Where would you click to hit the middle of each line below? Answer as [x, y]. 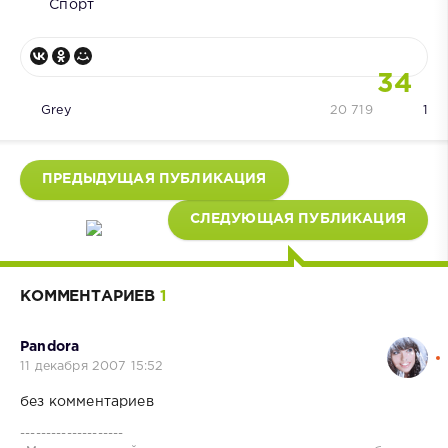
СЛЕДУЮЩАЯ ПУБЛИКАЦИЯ [297, 219]
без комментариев [87, 402]
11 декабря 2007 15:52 [92, 367]
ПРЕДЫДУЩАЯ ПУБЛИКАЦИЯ [154, 179]
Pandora [50, 347]
